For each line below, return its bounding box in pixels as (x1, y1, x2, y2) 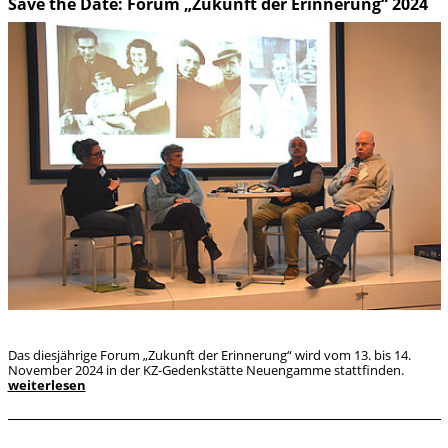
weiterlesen (7, 376, 86, 395)
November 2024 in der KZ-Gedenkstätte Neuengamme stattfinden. (7, 361, 404, 380)
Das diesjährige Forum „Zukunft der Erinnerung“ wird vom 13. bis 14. (7, 346, 411, 365)
